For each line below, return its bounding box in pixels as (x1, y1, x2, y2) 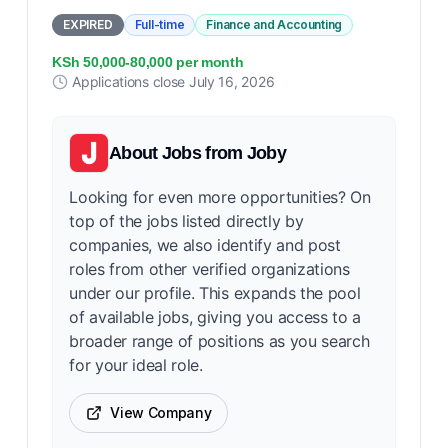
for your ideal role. (69, 355, 203, 375)
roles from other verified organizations (69, 259, 350, 279)
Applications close (72, 73, 189, 90)
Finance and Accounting (206, 17, 343, 32)
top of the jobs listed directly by (69, 211, 304, 231)
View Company (110, 404, 212, 421)
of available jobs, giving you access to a (69, 307, 362, 327)
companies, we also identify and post (69, 235, 341, 255)
